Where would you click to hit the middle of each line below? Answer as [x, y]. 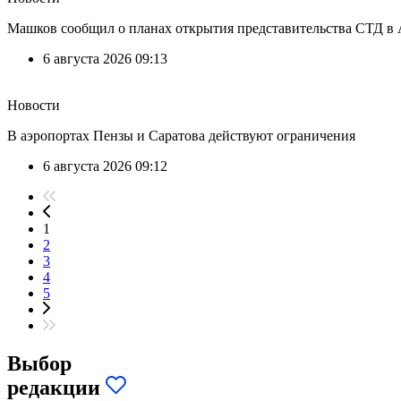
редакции [56, 387]
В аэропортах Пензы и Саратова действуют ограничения [181, 136]
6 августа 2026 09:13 [105, 59]
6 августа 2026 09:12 [105, 166]
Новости [34, 106]
